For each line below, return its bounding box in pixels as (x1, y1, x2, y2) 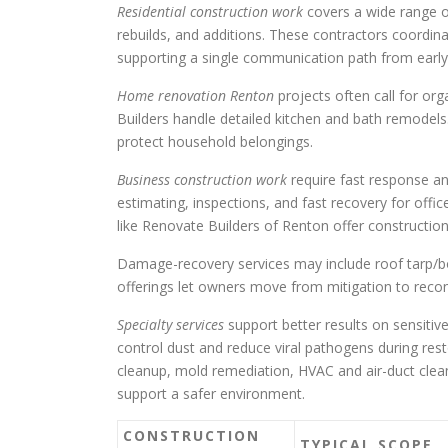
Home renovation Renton (117, 86, 274, 106)
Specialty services (117, 315, 224, 335)
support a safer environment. (117, 384, 305, 404)
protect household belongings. (117, 132, 313, 152)
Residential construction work (117, 2, 303, 22)
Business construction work (117, 170, 287, 190)
